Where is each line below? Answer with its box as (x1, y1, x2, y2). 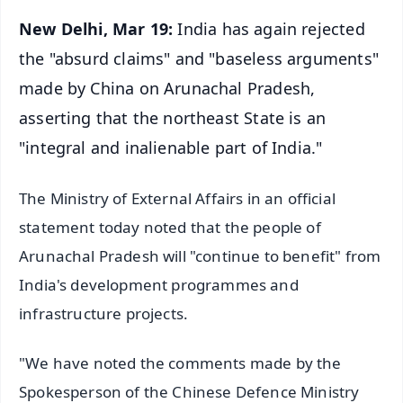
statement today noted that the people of (19, 217, 321, 238)
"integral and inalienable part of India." (19, 136, 323, 158)
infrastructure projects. (19, 303, 189, 325)
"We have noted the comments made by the (19, 353, 342, 374)
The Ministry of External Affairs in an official (19, 188, 336, 210)
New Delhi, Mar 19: (19, 17, 174, 40)
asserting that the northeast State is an (19, 106, 327, 129)
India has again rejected (173, 17, 365, 40)
